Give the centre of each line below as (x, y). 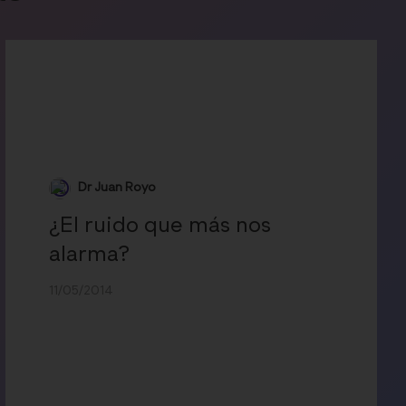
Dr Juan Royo (117, 188)
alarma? (90, 254)
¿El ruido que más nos (160, 225)
